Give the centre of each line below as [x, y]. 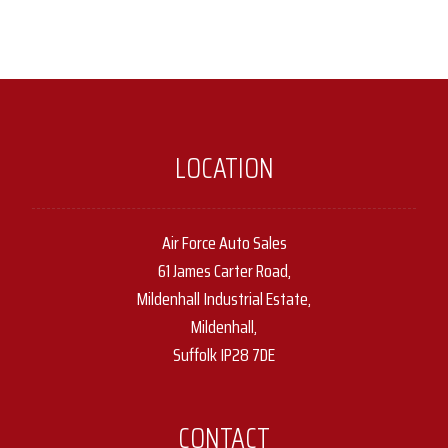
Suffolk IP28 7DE [224, 354]
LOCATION [224, 167]
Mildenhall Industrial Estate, [224, 298]
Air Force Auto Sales [224, 242]
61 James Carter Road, [224, 270]
